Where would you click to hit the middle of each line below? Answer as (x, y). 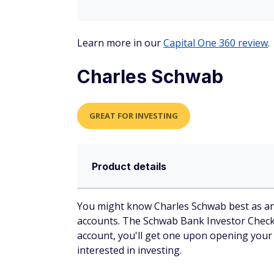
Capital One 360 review (216, 43)
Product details (129, 167)
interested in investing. (129, 250)
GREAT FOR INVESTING (134, 116)
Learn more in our (120, 43)
